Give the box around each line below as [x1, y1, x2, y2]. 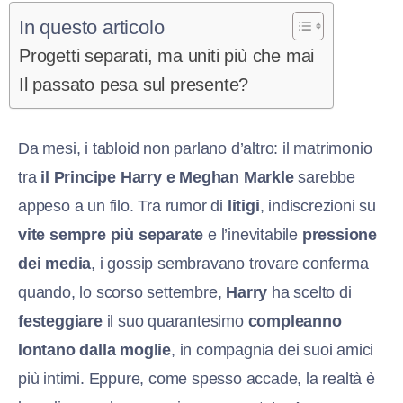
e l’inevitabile [203, 226, 302, 245]
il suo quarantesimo [102, 312, 248, 331]
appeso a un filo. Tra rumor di [18, 197, 228, 216]
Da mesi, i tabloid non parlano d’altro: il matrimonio [18, 139, 372, 158]
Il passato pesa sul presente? [19, 75, 249, 95]
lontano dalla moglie [18, 341, 172, 360]
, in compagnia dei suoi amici [171, 341, 374, 360]
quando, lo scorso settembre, [18, 283, 227, 302]
